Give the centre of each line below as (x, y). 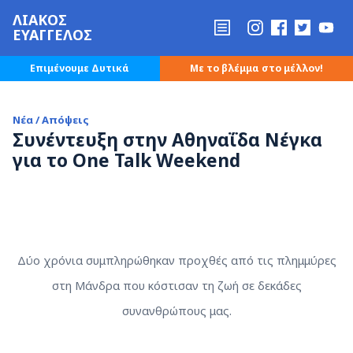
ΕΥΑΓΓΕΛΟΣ (53, 35)
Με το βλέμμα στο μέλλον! (256, 68)
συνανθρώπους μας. (176, 311)
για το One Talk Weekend (127, 160)
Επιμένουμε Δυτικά (80, 68)
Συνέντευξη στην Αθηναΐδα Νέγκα (168, 139)
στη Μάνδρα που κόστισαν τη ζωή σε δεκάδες (176, 286)
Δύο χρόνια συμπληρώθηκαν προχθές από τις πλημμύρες (176, 260)
